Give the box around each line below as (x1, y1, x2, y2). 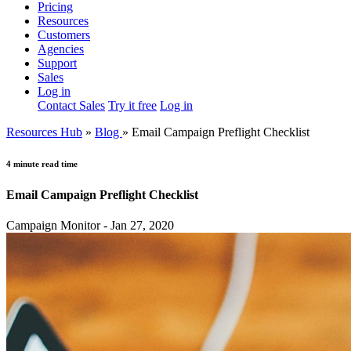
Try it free (108, 98, 157, 112)
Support (38, 56, 77, 70)
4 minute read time (6, 158, 78, 168)
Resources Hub (6, 125, 82, 139)
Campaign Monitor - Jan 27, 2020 (6, 219, 174, 233)
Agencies (38, 42, 84, 56)
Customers (38, 27, 90, 42)
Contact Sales (38, 98, 105, 112)
